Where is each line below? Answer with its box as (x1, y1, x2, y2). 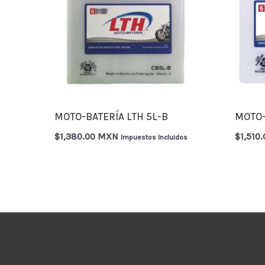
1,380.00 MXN (60, 131, 119, 142)
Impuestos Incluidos (121, 132, 188, 141)
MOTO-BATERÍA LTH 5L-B (54, 111, 169, 123)
